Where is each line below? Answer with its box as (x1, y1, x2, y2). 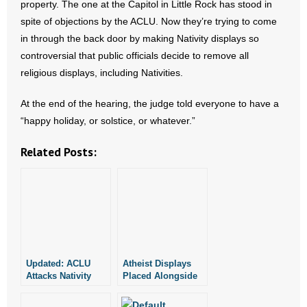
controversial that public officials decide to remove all (21, 50, 249, 61)
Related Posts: (21, 144, 97, 160)
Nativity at (123, 283, 164, 293)
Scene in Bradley (26, 283, 98, 293)
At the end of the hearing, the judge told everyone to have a (21, 98, 279, 109)
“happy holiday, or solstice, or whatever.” (21, 115, 195, 126)
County (26, 295, 56, 306)
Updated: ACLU (26, 258, 90, 269)
